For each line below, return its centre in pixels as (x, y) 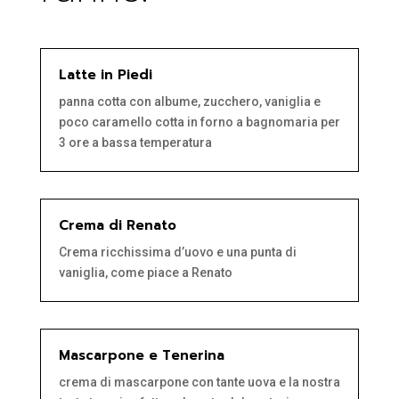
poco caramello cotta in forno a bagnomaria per (199, 122)
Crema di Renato (117, 226)
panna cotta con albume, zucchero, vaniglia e (189, 102)
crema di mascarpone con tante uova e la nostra (199, 383)
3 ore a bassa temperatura (135, 143)
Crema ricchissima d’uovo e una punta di (177, 252)
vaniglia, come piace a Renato (145, 273)
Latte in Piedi (105, 75)
